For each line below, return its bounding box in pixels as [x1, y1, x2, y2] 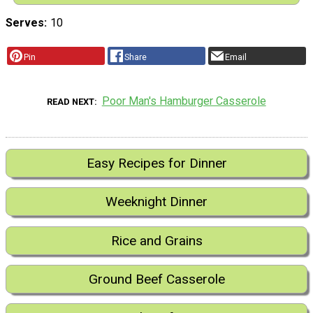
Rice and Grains [110, 232, 203, 249]
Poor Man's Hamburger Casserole [101, 94, 266, 108]
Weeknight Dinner [105, 194, 208, 210]
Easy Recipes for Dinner [86, 154, 227, 171]
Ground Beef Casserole [88, 271, 225, 288]
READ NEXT [47, 96, 95, 107]
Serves [6, 16, 44, 30]
